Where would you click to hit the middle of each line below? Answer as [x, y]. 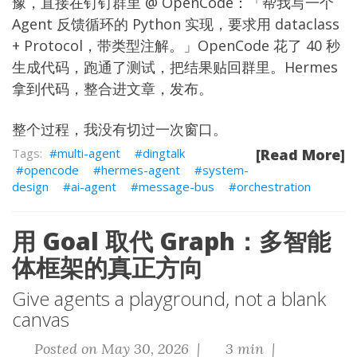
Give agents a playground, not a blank [169, 298]
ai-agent [94, 186]
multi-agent [89, 153]
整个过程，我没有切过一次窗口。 [120, 129]
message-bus [177, 186]
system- [226, 170]
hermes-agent [141, 170]
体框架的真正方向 [108, 267]
